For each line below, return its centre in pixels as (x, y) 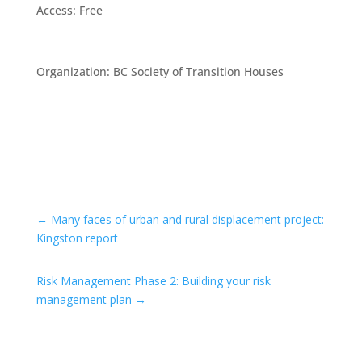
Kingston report (77, 238)
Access (54, 10)
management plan (84, 299)
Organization (71, 72)
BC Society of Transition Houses (198, 72)
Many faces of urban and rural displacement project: (187, 219)
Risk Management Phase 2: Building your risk (153, 281)
